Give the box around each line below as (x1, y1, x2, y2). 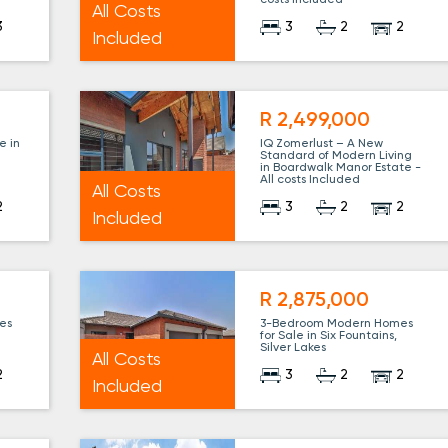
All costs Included (260, 174, 361, 187)
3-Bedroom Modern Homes (260, 318, 414, 331)
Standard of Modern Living (260, 150, 413, 163)
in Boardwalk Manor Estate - (260, 162, 422, 175)
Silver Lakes (260, 342, 327, 355)
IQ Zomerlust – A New (260, 138, 384, 151)
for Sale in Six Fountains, (260, 330, 398, 343)
